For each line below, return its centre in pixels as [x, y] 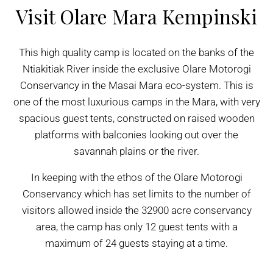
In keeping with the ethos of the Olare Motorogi [136, 177]
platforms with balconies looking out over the [136, 135]
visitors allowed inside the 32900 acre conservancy [136, 210]
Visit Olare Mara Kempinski [136, 16]
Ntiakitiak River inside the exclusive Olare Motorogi [136, 69]
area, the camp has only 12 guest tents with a [136, 227]
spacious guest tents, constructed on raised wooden [136, 118]
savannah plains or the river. [136, 151]
